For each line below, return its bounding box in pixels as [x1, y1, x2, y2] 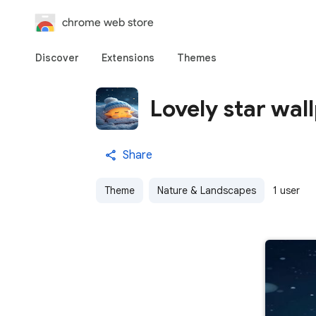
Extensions [102, 51, 154, 64]
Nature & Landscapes [157, 184, 256, 197]
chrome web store [62, 16, 154, 29]
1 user [273, 184, 300, 197]
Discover [35, 51, 79, 64]
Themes [177, 51, 217, 64]
